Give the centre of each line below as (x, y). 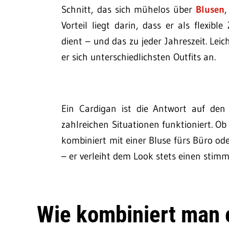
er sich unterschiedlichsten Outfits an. (139, 57)
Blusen (210, 9)
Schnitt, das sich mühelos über (129, 9)
